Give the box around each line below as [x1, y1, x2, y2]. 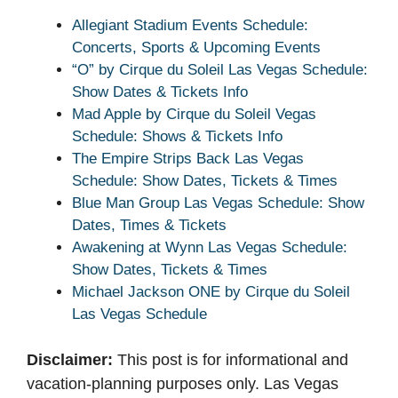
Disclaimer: [27, 350, 113, 369]
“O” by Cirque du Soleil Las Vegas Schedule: [72, 61, 368, 79]
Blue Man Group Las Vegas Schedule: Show [72, 195, 364, 212]
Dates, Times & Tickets [72, 217, 227, 235]
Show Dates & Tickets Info [72, 84, 248, 101]
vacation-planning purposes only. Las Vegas [27, 374, 338, 393]
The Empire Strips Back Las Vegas [72, 150, 304, 168]
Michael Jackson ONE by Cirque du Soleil [72, 283, 350, 301]
